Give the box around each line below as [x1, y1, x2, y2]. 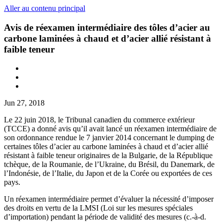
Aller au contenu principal [4, 4, 85, 12]
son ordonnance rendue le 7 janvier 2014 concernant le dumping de [4, 133, 214, 142]
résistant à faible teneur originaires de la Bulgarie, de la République [4, 151, 213, 160]
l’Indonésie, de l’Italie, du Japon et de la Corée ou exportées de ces [4, 169, 212, 178]
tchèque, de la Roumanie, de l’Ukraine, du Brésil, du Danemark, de [4, 160, 215, 169]
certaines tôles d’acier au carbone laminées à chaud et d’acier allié [4, 142, 208, 151]
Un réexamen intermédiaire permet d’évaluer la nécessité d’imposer [4, 195, 214, 204]
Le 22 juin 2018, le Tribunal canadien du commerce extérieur [4, 115, 195, 124]
